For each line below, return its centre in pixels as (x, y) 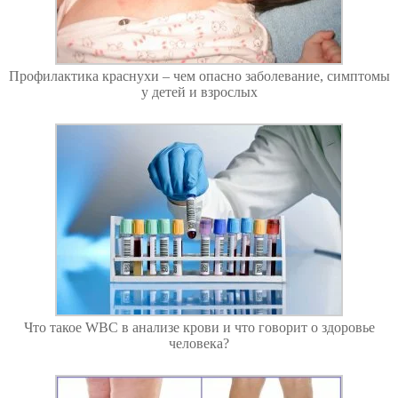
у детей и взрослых (199, 92)
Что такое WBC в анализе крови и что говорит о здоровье (199, 327)
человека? (199, 343)
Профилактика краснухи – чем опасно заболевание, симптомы (199, 76)
